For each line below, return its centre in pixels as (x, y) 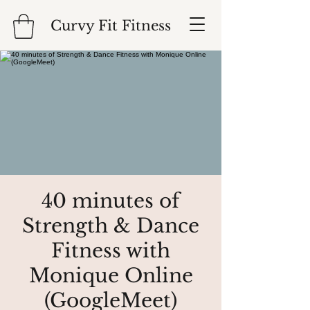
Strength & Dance (111, 226)
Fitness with (111, 250)
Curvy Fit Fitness (111, 26)
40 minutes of (111, 201)
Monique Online (111, 275)
